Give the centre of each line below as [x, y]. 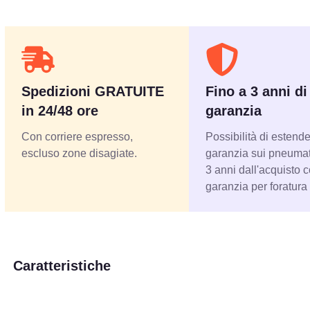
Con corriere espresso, [77, 137]
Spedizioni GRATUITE [93, 92]
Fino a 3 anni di [257, 92]
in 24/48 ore [60, 111]
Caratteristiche [62, 266]
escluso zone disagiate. [80, 154]
